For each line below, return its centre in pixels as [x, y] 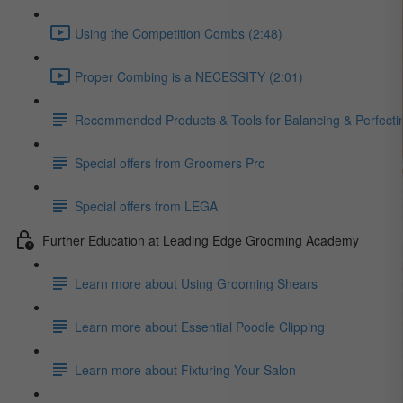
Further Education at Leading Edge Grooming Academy [201, 240]
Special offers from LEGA [146, 206]
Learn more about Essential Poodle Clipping [200, 326]
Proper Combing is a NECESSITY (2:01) [189, 76]
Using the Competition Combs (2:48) [179, 33]
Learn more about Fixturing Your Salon [185, 369]
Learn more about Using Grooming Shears [196, 283]
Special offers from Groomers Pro [170, 162]
